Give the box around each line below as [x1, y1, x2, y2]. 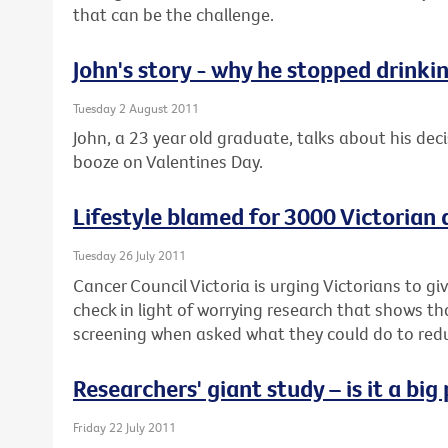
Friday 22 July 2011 [73, 418, 176, 435]
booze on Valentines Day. [73, 150, 263, 174]
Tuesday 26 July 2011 [73, 247, 186, 264]
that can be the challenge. [73, 2, 274, 26]
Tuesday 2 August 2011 [73, 99, 199, 116]
